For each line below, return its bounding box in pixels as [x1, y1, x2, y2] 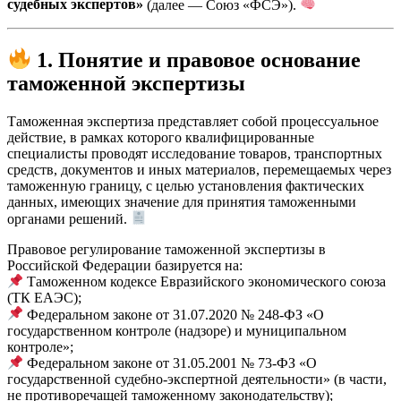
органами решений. [7, 210, 131, 226]
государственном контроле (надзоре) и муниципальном [7, 322, 346, 338]
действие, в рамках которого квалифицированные [7, 130, 314, 146]
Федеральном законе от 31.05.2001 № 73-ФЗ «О [23, 354, 318, 371]
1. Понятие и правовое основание [37, 47, 362, 72]
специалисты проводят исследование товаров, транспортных [7, 146, 382, 162]
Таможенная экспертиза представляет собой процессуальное [7, 114, 379, 130]
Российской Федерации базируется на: [7, 257, 243, 273]
